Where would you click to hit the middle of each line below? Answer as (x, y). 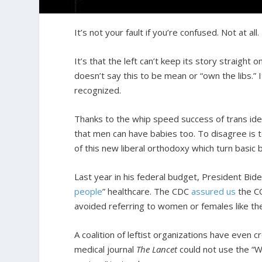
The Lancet (157, 249)
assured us (214, 192)
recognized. (98, 90)
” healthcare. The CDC (147, 192)
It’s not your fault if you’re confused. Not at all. (167, 32)
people (89, 192)
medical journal (106, 249)
